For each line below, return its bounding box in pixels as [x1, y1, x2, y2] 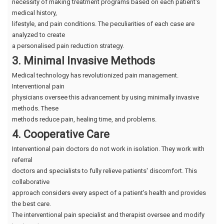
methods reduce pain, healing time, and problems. [12, 115, 156, 123]
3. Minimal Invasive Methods [12, 54, 155, 67]
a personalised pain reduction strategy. [12, 41, 124, 49]
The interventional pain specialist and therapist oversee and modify [12, 210, 204, 218]
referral [12, 155, 32, 163]
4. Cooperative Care [12, 127, 109, 140]
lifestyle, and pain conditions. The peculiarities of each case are [12, 19, 194, 27]
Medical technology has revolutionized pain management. [12, 71, 178, 79]
